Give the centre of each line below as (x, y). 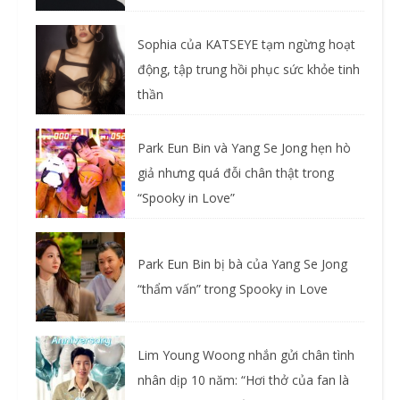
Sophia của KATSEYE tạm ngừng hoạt (246, 45)
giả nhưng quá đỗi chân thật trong (236, 173)
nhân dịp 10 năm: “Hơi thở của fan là (243, 380)
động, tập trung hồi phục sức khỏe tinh (249, 70)
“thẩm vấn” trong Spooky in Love (233, 289)
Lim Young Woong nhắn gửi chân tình (246, 355)
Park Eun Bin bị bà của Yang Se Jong (242, 264)
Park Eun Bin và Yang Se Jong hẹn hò (244, 148)
